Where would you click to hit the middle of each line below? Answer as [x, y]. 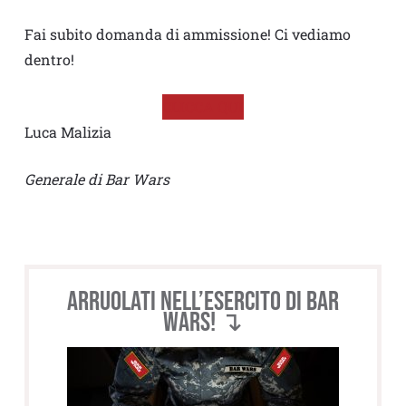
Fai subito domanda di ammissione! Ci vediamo [187, 34]
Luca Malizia [68, 132]
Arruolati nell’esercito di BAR [203, 302]
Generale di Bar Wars [97, 179]
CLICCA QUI [203, 107]
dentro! [49, 60]
